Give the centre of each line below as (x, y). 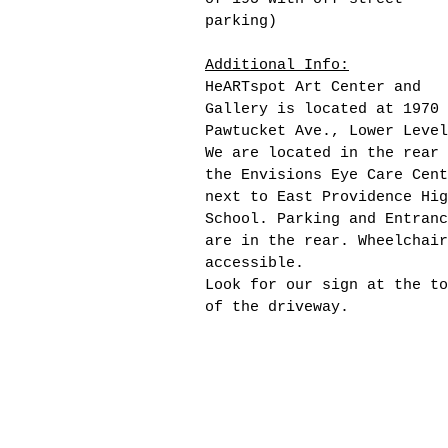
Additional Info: (277, 65)
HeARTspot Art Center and (313, 87)
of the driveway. (277, 307)
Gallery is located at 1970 (322, 109)
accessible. (254, 263)
